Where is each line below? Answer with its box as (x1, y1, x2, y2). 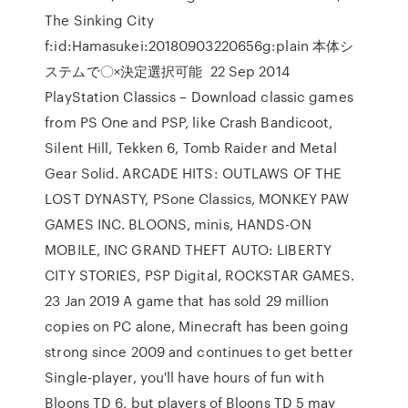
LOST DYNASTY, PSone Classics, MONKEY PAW (45, 189, 350, 209)
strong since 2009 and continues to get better (45, 342, 353, 362)
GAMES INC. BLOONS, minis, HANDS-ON (45, 214, 311, 234)
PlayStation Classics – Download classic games (45, 87, 353, 107)
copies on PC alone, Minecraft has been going (45, 316, 349, 336)
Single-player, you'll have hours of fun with (45, 367, 324, 387)
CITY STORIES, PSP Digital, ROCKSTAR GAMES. (45, 265, 355, 285)
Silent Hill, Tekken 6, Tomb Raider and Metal (45, 138, 337, 158)
